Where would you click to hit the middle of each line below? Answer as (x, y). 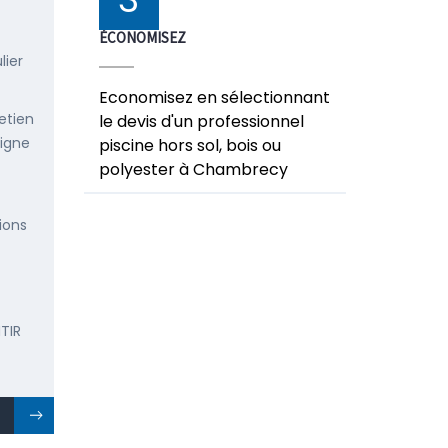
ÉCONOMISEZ (142, 37)
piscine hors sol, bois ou (189, 145)
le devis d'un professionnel (201, 121)
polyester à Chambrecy (193, 169)
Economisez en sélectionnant (214, 97)
